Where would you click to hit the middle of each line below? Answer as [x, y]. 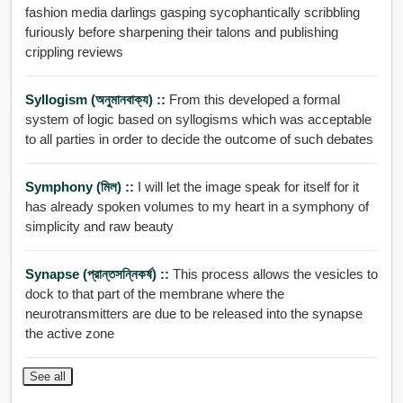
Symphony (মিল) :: [81, 187]
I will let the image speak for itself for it [248, 187]
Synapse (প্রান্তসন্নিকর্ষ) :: [99, 274]
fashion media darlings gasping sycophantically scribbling [164, 13]
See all [47, 377]
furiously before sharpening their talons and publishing [181, 32]
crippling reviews [74, 52]
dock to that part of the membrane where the [154, 294]
